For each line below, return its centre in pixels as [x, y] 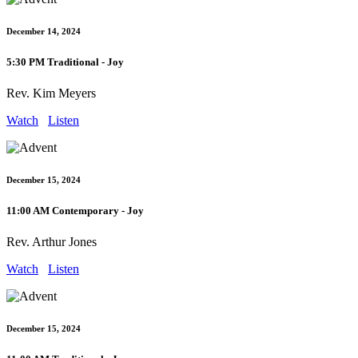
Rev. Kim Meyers [51, 93]
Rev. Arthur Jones [52, 242]
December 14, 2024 [44, 32]
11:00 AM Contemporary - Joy [75, 211]
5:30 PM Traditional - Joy [65, 62]
